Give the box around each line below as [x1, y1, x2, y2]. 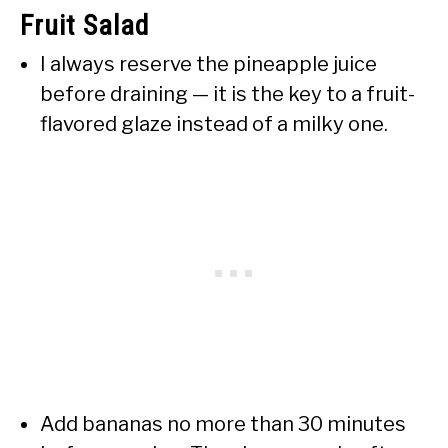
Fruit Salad [20, 9, 149, 43]
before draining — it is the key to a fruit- [40, 82, 415, 107]
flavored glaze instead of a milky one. [40, 112, 388, 137]
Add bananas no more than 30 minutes [40, 412, 406, 437]
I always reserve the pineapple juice [40, 52, 377, 77]
